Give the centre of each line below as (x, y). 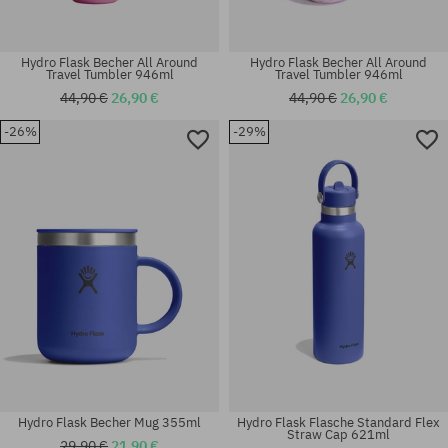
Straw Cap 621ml (338, 434)
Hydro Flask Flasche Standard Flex (338, 422)
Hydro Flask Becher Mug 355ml (109, 422)
